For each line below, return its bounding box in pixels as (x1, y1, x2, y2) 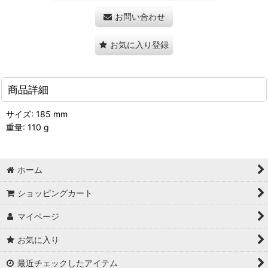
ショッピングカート (17, 188, 93, 198)
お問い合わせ (114, 11, 165, 22)
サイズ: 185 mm (6, 108, 68, 119)
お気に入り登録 (110, 39, 169, 50)
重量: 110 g (6, 121, 49, 132)
